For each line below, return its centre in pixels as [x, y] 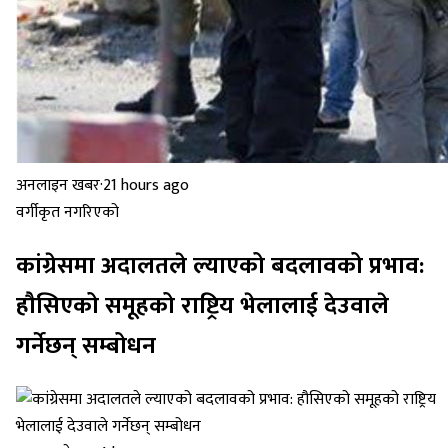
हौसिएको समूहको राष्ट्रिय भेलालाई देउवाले [202, 306]
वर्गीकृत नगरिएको [67, 213]
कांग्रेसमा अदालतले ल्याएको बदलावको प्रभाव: [220, 266]
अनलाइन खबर [58, 186]
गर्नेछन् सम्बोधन [86, 346]
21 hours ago [146, 186]
